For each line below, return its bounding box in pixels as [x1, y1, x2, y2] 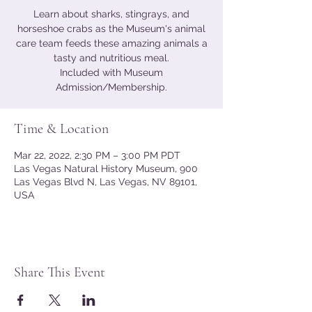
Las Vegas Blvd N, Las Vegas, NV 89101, [14, 176, 197, 187]
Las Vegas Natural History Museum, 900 [14, 163, 198, 174]
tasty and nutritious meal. [54, 52, 169, 63]
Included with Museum [60, 67, 163, 78]
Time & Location [14, 120, 109, 137]
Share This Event [14, 264, 105, 281]
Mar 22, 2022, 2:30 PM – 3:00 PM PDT [14, 150, 180, 161]
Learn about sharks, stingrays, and [33, 8, 189, 19]
